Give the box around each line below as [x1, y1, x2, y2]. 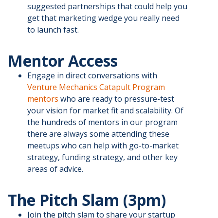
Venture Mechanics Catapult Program [27, 82, 165, 93]
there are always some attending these [27, 128, 169, 140]
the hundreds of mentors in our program [27, 117, 178, 128]
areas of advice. [27, 163, 83, 175]
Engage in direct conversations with [27, 70, 157, 81]
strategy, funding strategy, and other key [27, 152, 178, 163]
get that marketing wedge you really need [27, 13, 180, 24]
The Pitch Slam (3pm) [8, 189, 166, 211]
